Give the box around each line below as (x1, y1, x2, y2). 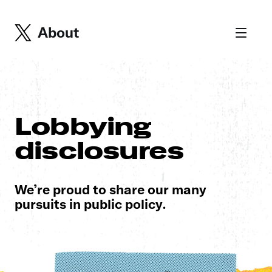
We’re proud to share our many (15, 182, 206, 197)
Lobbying (15, 112, 151, 141)
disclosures (15, 136, 184, 165)
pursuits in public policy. (15, 196, 166, 212)
